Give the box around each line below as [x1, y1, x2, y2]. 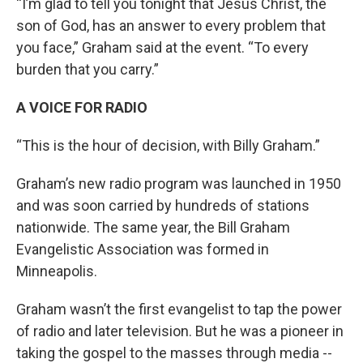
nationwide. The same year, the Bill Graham [16, 218, 290, 236]
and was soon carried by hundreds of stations [16, 196, 310, 214]
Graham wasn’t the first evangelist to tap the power [16, 300, 342, 318]
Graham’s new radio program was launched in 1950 [16, 174, 341, 192]
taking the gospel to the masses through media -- [16, 344, 332, 361]
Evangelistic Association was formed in [16, 240, 269, 258]
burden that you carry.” [16, 60, 159, 78]
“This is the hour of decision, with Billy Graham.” [16, 136, 320, 154]
